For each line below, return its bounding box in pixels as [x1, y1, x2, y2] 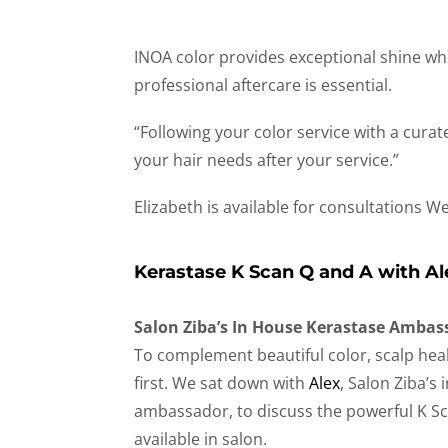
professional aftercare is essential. [134, 73, 393, 96]
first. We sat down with [134, 371, 310, 394]
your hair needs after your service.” [134, 148, 400, 171]
